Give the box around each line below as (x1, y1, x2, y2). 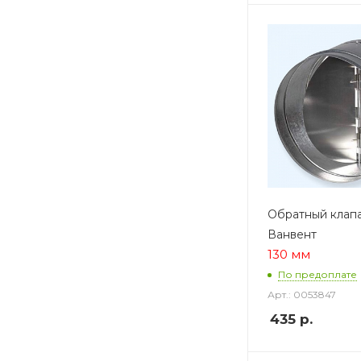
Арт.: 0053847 (268, 288, 336, 301)
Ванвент (268, 226, 317, 242)
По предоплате (278, 268, 357, 281)
